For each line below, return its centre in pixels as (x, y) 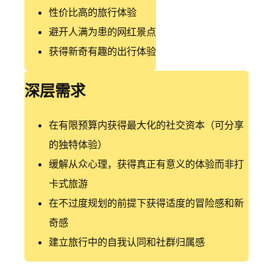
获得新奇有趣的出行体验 (102, 51)
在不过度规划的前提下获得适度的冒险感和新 (146, 203)
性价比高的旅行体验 (93, 12)
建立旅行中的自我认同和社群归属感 (127, 242)
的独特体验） (78, 144)
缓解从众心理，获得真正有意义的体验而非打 (146, 164)
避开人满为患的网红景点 (102, 31)
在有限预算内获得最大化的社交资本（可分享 (146, 125)
